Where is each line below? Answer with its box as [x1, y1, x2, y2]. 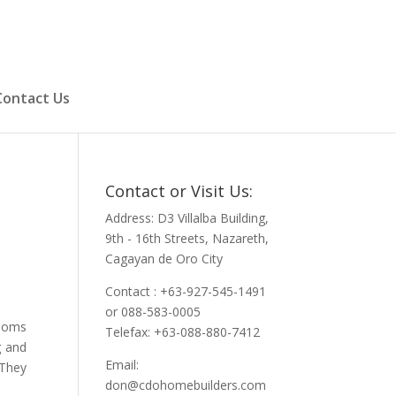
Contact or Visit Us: [105, 180, 254, 202]
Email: [105, 356, 140, 373]
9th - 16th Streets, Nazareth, [105, 230, 270, 247]
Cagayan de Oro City [105, 250, 224, 267]
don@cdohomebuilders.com [105, 377, 267, 393]
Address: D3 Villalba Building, [105, 209, 270, 226]
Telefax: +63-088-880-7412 [105, 324, 261, 340]
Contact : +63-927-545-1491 [105, 283, 267, 300]
